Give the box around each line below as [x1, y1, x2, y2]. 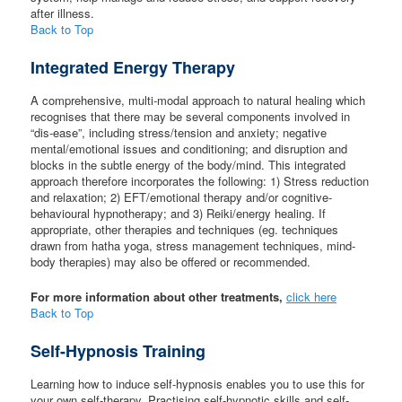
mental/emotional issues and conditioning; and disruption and [31, 140, 348, 158]
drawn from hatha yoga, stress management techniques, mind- [31, 237, 356, 255]
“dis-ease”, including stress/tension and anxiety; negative [31, 124, 328, 142]
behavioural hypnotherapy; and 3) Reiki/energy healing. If [31, 205, 327, 223]
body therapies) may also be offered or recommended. [31, 253, 311, 271]
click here [286, 288, 337, 306]
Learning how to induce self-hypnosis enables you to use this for [31, 374, 365, 392]
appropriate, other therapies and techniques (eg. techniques [31, 221, 339, 239]
